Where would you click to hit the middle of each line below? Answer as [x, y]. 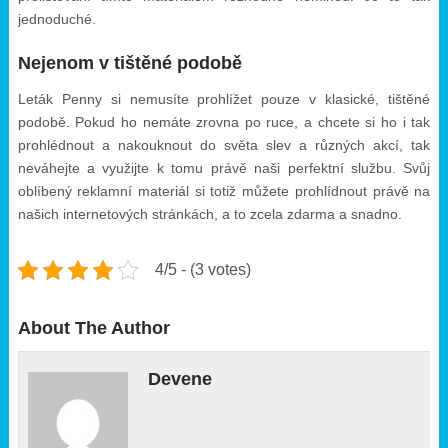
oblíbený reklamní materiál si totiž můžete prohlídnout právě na [224, 191]
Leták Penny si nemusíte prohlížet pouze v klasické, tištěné [224, 99]
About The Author [93, 328]
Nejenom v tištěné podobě [129, 63]
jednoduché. [56, 19]
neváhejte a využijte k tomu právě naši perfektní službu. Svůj [224, 168]
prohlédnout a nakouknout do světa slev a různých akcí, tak [224, 145]
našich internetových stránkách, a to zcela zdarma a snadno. [209, 214]
